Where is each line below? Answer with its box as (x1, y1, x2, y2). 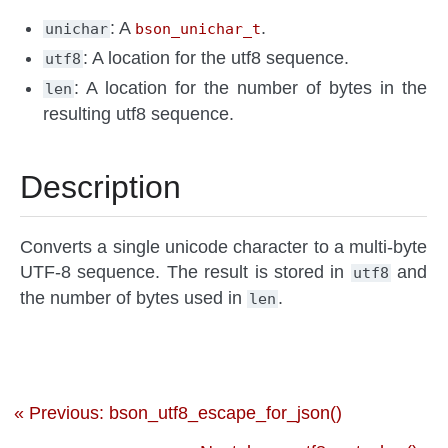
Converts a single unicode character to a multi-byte (20, 237, 428, 258)
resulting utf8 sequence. (43, 104, 235, 125)
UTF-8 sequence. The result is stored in (20, 262, 351, 283)
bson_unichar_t (135, 20, 262, 39)
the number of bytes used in (20, 288, 247, 309)
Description (20, 169, 181, 206)
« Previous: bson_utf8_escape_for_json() (14, 403, 342, 424)
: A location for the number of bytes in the (74, 78, 428, 99)
